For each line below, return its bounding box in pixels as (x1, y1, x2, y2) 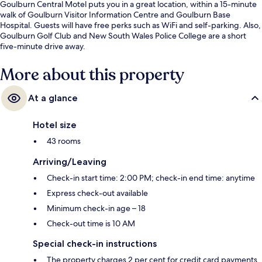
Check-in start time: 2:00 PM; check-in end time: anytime (47, 173, 255, 184)
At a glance (28, 92, 78, 104)
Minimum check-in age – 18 (47, 203, 146, 214)
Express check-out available (47, 188, 148, 199)
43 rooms (47, 136, 81, 147)
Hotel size (33, 119, 77, 131)
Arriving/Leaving (33, 156, 106, 168)
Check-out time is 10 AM (47, 218, 135, 229)
